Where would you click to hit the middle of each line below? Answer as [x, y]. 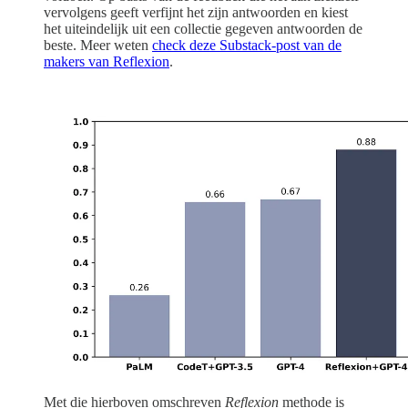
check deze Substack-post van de [247, 46]
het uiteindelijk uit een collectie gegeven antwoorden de [203, 29]
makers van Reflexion [107, 62]
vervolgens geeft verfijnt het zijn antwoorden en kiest [196, 13]
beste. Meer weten [98, 46]
